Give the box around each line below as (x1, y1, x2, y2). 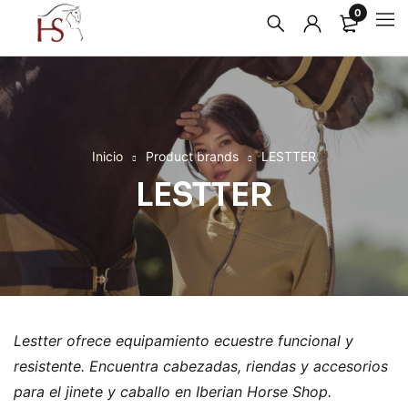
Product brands (146, 148, 239, 164)
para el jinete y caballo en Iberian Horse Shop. (14, 382, 331, 401)
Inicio (92, 148, 123, 164)
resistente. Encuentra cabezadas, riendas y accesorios (14, 356, 388, 375)
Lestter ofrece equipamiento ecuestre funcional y (14, 331, 353, 350)
